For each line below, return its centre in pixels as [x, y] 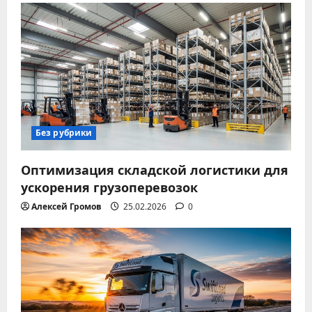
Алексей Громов [67, 206]
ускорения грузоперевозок [109, 186]
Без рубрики [64, 132]
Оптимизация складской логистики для [155, 169]
